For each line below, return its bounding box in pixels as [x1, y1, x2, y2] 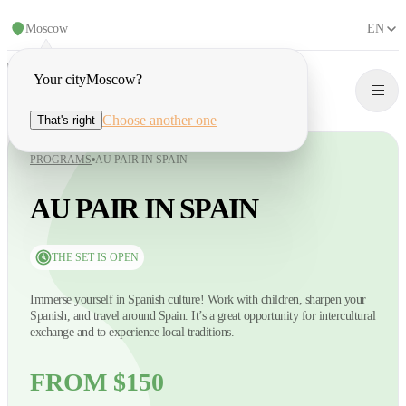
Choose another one [102, 111, 217, 128]
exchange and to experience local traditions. [30, 324, 234, 339]
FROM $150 [30, 367, 164, 396]
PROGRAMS [30, 152, 92, 166]
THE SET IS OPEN [52, 250, 139, 264]
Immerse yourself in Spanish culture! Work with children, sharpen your [30, 292, 366, 306]
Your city [34, 72, 86, 87]
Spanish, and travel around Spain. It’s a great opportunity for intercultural [30, 308, 375, 323]
